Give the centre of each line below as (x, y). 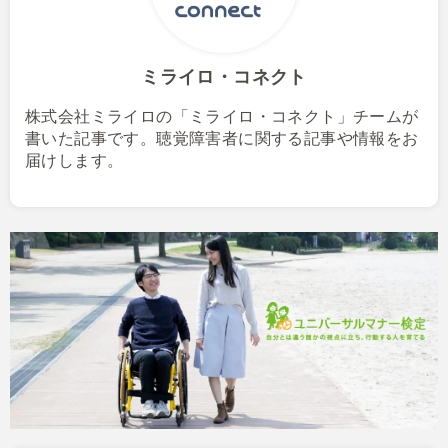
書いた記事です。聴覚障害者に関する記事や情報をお (222, 139)
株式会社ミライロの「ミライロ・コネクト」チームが (222, 117)
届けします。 (74, 161)
